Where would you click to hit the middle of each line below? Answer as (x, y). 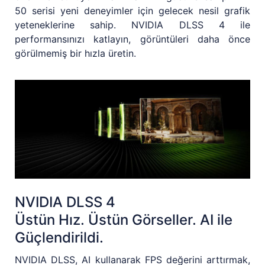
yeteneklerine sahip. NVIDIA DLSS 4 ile (132, 25)
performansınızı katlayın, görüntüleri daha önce (132, 39)
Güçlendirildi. (59, 237)
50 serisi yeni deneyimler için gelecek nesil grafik (132, 10)
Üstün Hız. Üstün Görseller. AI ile (124, 219)
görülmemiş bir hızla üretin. (75, 53)
